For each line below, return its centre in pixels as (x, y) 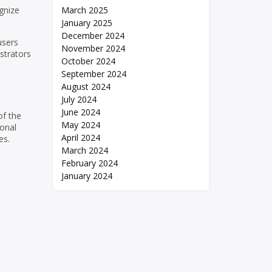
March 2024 (85, 151)
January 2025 (87, 23)
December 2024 (93, 36)
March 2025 (85, 10)
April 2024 (81, 138)
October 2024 (88, 61)
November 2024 (93, 49)
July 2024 (79, 100)
